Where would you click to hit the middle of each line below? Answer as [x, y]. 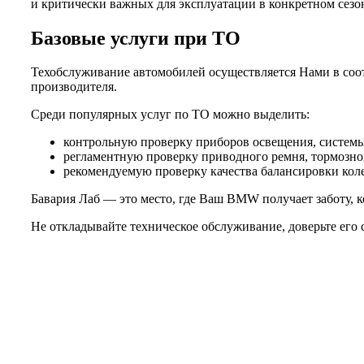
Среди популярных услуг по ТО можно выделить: [170, 115]
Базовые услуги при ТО [136, 38]
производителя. [74, 87]
